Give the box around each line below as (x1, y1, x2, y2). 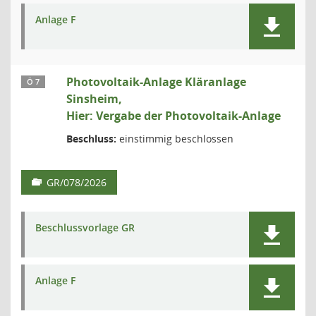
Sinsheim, (66, 91, 122, 107)
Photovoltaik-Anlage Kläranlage (66, 74, 246, 90)
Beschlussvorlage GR (35, 221, 135, 234)
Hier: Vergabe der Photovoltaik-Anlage (66, 108, 281, 123)
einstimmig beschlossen (116, 132, 233, 145)
